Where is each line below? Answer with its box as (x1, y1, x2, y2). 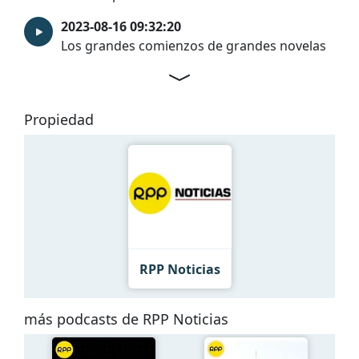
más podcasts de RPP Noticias (24, 309, 228, 329)
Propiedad (24, 109, 94, 129)
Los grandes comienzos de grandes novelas (61, 36, 326, 54)
